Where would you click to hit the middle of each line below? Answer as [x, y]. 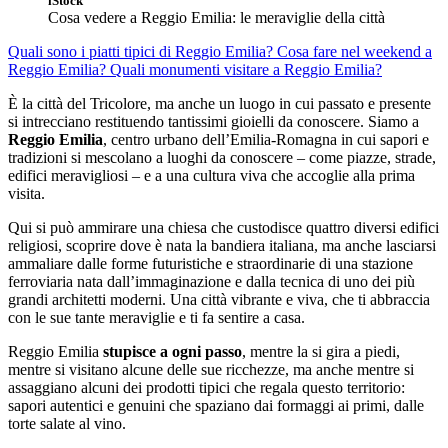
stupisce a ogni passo [172, 352]
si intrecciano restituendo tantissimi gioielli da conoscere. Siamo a [213, 122]
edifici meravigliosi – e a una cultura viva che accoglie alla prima [211, 176]
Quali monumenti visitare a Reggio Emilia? [246, 70]
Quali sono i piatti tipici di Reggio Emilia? [142, 52]
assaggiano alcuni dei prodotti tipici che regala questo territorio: [206, 388]
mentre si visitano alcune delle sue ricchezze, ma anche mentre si [211, 370]
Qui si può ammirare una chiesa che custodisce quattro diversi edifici [223, 228]
